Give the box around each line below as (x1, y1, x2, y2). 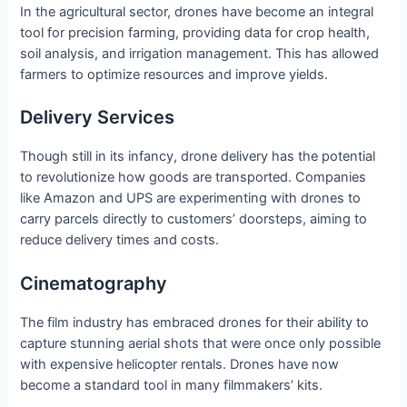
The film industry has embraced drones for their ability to (20, 313, 370, 331)
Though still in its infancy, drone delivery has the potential (20, 148, 376, 165)
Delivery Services (20, 106, 175, 129)
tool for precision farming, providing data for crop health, (20, 25, 371, 42)
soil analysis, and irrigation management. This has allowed (20, 45, 380, 63)
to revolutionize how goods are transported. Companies (20, 169, 367, 186)
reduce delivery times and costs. (20, 232, 220, 249)
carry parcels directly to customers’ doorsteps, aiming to (20, 211, 368, 228)
